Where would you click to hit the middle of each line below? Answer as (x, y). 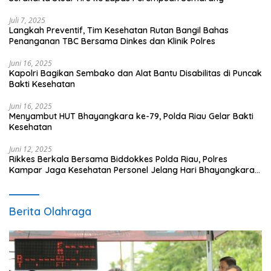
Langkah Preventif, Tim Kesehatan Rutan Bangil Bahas (119, 30)
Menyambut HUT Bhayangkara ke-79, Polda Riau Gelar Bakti (131, 116)
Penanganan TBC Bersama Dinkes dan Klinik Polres (112, 41)
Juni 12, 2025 (31, 149)
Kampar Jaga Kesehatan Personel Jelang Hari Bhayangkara (132, 170)
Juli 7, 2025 (27, 20)
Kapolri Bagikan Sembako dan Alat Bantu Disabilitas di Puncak (135, 73)
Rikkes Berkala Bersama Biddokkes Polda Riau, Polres (118, 159)
